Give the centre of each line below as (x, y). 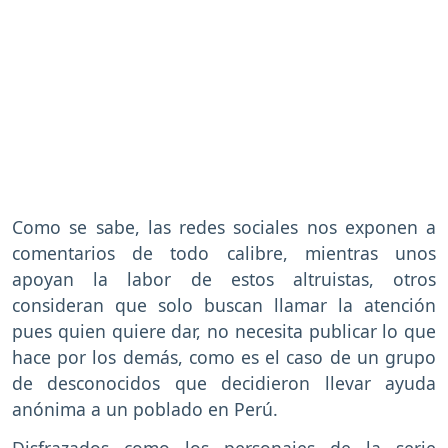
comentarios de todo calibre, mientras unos (224, 253)
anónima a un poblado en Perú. (145, 409)
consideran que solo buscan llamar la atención (224, 305)
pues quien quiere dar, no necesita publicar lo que (224, 331)
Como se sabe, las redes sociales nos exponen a (224, 227)
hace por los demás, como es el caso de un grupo (224, 357)
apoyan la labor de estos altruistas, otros (224, 279)
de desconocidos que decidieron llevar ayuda (224, 383)
